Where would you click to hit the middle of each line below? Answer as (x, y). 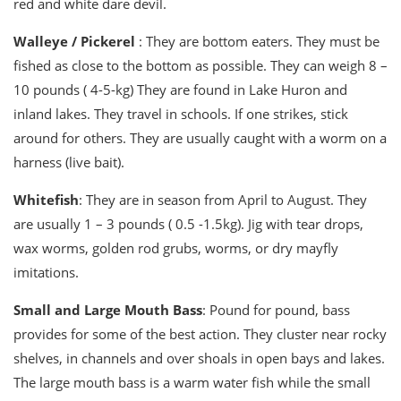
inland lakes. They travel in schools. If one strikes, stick (181, 114)
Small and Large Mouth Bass (108, 310)
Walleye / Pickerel (74, 42)
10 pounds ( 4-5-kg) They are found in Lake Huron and (180, 90)
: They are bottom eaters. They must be (257, 42)
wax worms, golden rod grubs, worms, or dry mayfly (176, 248)
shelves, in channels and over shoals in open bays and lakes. (199, 358)
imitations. (46, 273)
